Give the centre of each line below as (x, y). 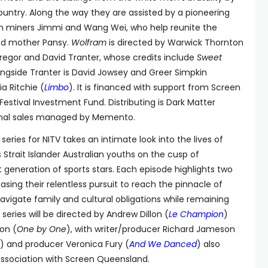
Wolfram (89, 42)
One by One (42, 229)
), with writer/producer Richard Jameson (151, 229)
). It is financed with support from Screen (155, 87)
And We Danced (163, 244)
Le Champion (196, 214)
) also (208, 244)
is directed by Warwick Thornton (175, 42)
